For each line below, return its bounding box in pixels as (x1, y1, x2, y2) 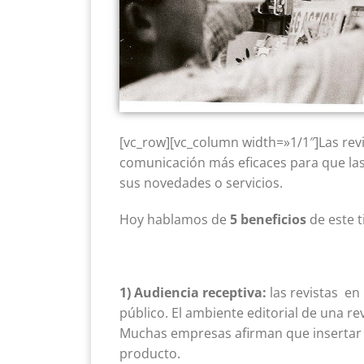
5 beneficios (230, 210, 306, 228)
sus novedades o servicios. (119, 173, 283, 192)
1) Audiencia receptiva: (119, 283, 270, 301)
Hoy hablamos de (119, 210, 230, 228)
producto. (119, 344, 180, 362)
